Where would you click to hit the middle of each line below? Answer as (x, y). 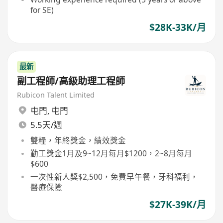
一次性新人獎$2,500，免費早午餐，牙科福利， (114, 177)
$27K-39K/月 (177, 204)
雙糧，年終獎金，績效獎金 (78, 141)
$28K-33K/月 (177, 28)
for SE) (42, 10)
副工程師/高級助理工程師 (71, 81)
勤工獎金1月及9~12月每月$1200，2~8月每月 (111, 154)
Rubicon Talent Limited (56, 95)
